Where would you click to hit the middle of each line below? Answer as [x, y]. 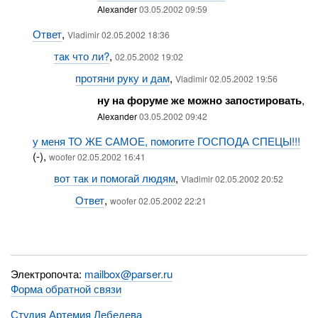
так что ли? [81, 56]
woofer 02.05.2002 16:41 [97, 157]
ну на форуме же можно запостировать [199, 100]
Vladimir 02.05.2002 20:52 [232, 179]
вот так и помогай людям [114, 178]
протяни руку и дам [123, 78]
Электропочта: [48, 273]
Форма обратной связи [66, 288]
